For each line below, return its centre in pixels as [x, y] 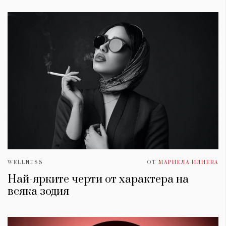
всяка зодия [38, 191]
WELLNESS [25, 162]
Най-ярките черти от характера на [98, 179]
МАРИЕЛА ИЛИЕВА [188, 162]
